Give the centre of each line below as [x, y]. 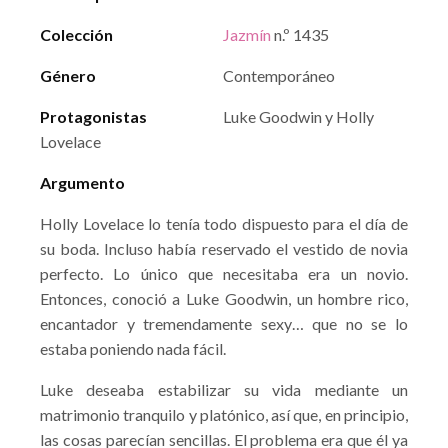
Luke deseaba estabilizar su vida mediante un [224, 389]
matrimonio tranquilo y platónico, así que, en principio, [224, 414]
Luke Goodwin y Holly [298, 116]
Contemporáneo [279, 75]
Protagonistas [93, 116]
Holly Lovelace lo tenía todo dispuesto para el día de [224, 223]
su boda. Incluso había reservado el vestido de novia [224, 248]
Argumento [82, 182]
